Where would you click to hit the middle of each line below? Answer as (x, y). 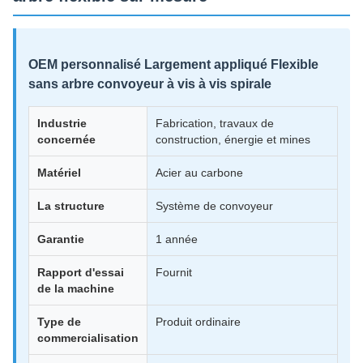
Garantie (61, 239)
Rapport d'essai (81, 272)
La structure (71, 206)
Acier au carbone (199, 173)
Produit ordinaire (198, 322)
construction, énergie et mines (233, 139)
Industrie (62, 123)
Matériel (59, 173)
